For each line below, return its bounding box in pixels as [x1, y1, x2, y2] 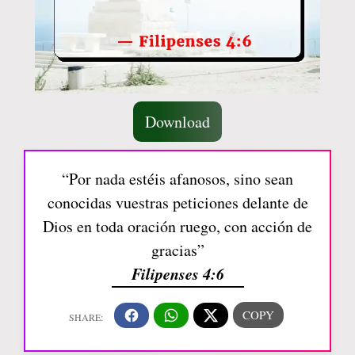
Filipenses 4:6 [131, 262, 224, 285]
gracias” [151, 239, 204, 261]
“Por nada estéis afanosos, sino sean [62, 168, 293, 190]
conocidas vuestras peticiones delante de [47, 192, 308, 214]
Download [145, 111, 210, 133]
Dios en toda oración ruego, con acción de [43, 216, 312, 238]
